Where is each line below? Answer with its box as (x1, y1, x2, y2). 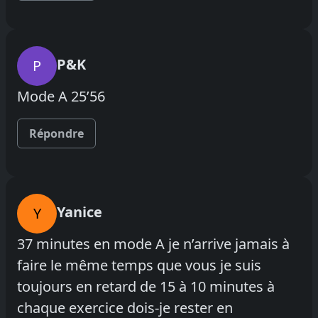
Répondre (29, 125, 84, 141)
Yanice (57, 202, 102, 221)
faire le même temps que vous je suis (17, 255, 261, 275)
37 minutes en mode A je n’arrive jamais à (17, 234, 290, 253)
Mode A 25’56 (17, 86, 105, 106)
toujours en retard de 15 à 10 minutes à (17, 276, 275, 296)
